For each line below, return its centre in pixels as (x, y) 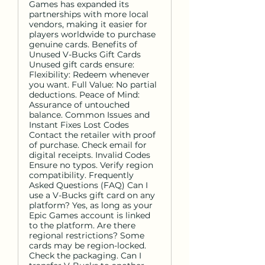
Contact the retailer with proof (92, 135)
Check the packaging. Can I (85, 256)
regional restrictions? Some (87, 235)
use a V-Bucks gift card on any (92, 195)
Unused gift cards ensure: (82, 64)
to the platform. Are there (82, 225)
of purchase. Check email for (88, 145)
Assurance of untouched (79, 105)
